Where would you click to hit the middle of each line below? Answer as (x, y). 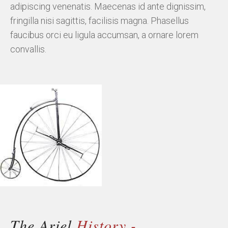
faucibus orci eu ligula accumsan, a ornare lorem (104, 35)
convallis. (28, 49)
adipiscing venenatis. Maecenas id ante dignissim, (108, 6)
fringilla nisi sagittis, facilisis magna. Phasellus (99, 21)
